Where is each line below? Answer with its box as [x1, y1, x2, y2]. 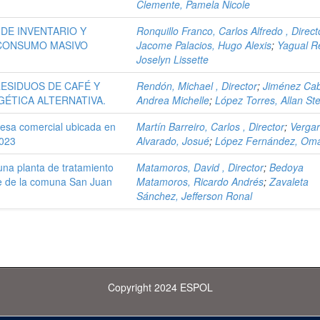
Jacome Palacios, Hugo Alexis [136, 38, 272, 52]
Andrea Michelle [136, 93, 210, 107]
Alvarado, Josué [136, 134, 210, 148]
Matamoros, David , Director [136, 160, 264, 174]
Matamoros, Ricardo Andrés [136, 174, 264, 189]
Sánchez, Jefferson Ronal [136, 189, 253, 203]
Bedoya [269, 160, 304, 174]
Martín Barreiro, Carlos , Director [136, 119, 285, 134]
